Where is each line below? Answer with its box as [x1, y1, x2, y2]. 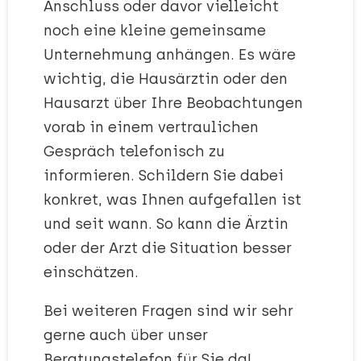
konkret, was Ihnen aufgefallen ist [44, 191, 301, 210]
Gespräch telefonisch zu [44, 143, 225, 161]
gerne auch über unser [44, 326, 208, 345]
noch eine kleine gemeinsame [44, 22, 266, 40]
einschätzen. [44, 263, 139, 282]
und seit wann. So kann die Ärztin [44, 215, 288, 234]
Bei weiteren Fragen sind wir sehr [44, 302, 293, 321]
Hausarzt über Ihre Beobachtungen [44, 94, 303, 113]
